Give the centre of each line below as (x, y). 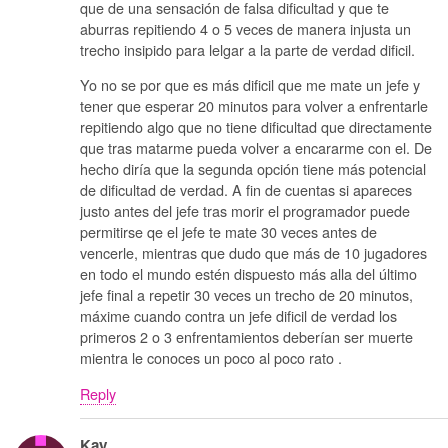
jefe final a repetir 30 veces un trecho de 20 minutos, (246, 295)
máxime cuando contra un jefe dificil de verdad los (238, 316)
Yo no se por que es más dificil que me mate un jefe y (250, 85)
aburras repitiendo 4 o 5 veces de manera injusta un (245, 28)
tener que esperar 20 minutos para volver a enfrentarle (254, 106)
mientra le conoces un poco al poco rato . (211, 358)
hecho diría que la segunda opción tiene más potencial (253, 169)
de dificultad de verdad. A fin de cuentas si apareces (246, 190)
